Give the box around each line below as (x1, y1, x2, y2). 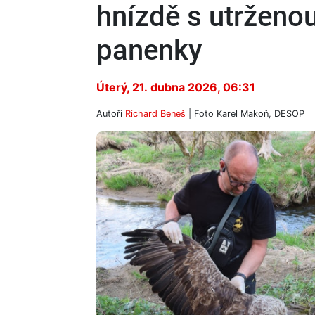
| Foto (186, 108, 217, 119)
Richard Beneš (125, 108, 186, 119)
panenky (96, 34, 202, 67)
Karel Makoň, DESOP (217, 108, 304, 119)
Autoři (96, 108, 125, 119)
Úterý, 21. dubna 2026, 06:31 (96, 80, 255, 94)
